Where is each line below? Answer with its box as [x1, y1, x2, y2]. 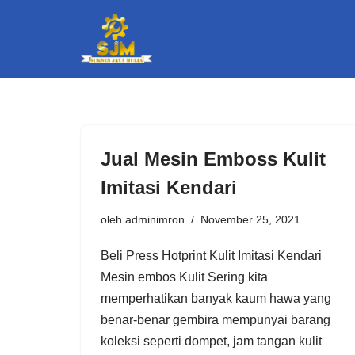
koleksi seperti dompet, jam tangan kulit [101, 334, 322, 348]
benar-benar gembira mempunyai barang [101, 312, 330, 326]
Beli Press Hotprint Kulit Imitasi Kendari [101, 248, 322, 262]
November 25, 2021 [200, 212, 300, 226]
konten [12, 80, 50, 94]
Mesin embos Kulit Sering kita [101, 269, 268, 284]
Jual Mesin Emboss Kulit [101, 147, 326, 170]
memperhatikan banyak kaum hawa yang [101, 291, 331, 305]
